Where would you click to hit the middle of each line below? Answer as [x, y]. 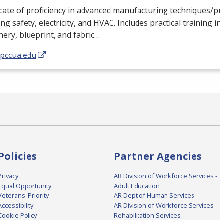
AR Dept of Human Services [154, 196]
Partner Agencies [158, 156]
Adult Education [137, 186]
